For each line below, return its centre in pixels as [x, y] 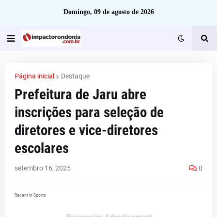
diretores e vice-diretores [86, 130]
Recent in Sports [30, 195]
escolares [42, 148]
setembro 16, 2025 [43, 168]
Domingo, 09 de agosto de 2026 [108, 12]
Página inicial [34, 76]
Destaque [75, 76]
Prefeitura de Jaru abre [80, 94]
